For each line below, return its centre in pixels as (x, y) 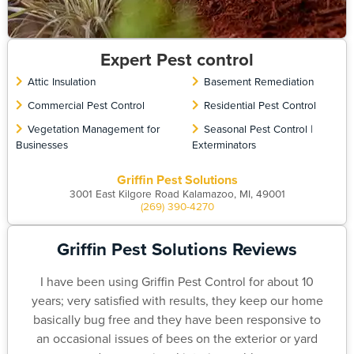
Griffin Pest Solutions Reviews (177, 249)
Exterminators (224, 144)
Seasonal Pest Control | (258, 128)
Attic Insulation (61, 81)
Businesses (41, 144)
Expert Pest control (177, 60)
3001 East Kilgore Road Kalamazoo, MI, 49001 (177, 193)
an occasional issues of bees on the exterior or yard (177, 338)
